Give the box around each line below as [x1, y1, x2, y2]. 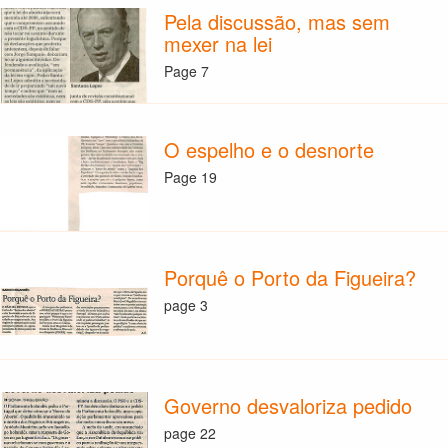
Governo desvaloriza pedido [163, 391, 412, 421]
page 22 [163, 422, 216, 443]
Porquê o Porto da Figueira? [163, 263, 416, 293]
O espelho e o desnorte [163, 135, 374, 165]
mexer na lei [163, 29, 272, 59]
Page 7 [163, 60, 209, 81]
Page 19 [163, 166, 217, 187]
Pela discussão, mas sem [163, 7, 390, 37]
